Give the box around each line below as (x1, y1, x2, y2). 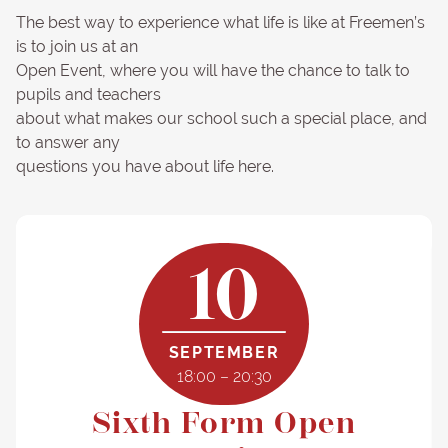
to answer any (16, 133, 120, 153)
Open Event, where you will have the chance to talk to (16, 61, 410, 81)
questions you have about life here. (16, 157, 274, 177)
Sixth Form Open (91, 405, 357, 442)
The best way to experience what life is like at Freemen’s (16, 13, 425, 33)
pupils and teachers (16, 85, 161, 105)
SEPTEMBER (168, 343, 280, 363)
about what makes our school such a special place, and (16, 109, 427, 129)
